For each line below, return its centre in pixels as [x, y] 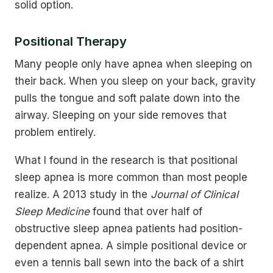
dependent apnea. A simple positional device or [131, 246]
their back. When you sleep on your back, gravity [135, 81]
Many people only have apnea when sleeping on [133, 64]
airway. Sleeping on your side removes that [121, 115]
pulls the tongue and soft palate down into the [127, 98]
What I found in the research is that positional [126, 161]
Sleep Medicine [52, 212]
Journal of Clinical [194, 195]
